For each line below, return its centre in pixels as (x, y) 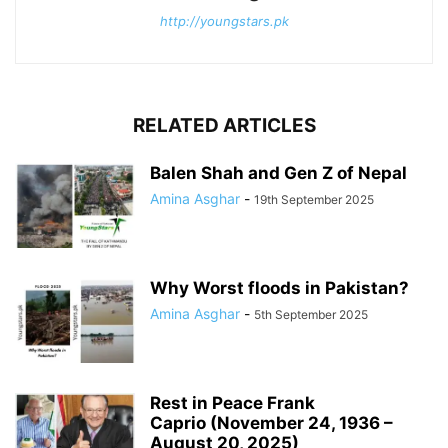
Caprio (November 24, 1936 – (271, 422)
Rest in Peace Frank (232, 402)
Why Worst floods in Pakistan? (279, 287)
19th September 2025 (314, 199)
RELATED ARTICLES (224, 125)
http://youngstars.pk (224, 20)
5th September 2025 (311, 314)
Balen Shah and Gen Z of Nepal (278, 172)
